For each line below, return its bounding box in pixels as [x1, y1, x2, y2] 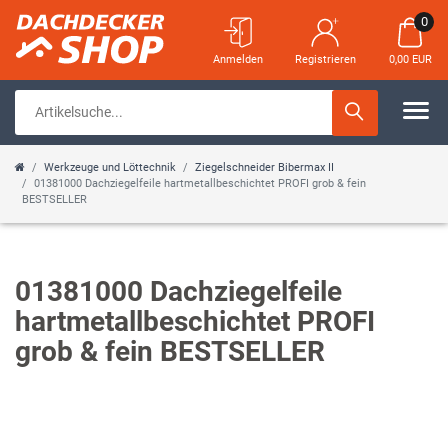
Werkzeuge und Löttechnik [44, 161, 176, 174]
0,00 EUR [388, 53, 432, 66]
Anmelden [213, 53, 263, 66]
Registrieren [294, 53, 356, 66]
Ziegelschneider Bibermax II [195, 161, 334, 174]
